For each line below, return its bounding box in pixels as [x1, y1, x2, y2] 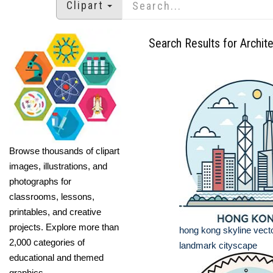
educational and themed [9, 252, 104, 263]
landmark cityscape [179, 240, 257, 250]
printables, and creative [9, 206, 101, 217]
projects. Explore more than [9, 221, 119, 232]
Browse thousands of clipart [9, 145, 119, 156]
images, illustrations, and [9, 160, 107, 171]
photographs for [9, 175, 71, 186]
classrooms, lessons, [9, 191, 94, 202]
